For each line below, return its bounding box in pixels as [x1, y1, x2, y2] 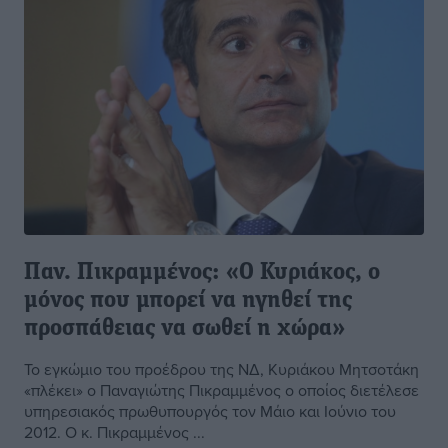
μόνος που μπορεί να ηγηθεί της [24, 289, 352, 314]
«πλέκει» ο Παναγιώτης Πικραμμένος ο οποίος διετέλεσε [24, 379, 419, 402]
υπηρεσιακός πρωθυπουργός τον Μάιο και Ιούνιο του [24, 400, 396, 423]
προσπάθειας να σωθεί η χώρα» [24, 317, 345, 342]
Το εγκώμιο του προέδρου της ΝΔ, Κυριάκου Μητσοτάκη [24, 358, 419, 381]
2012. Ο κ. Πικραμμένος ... [24, 421, 205, 444]
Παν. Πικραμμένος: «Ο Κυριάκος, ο [24, 261, 380, 286]
